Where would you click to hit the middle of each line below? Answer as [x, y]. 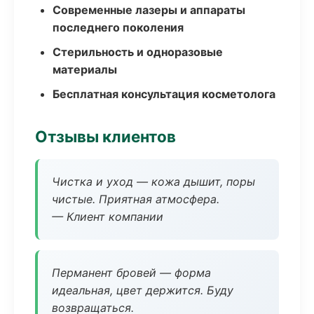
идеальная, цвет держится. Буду [143, 290]
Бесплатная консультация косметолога [164, 94]
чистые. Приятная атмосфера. [136, 199]
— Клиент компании [108, 217]
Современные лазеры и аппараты [149, 10]
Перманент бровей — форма [131, 273]
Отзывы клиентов [105, 136]
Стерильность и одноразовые [138, 52]
